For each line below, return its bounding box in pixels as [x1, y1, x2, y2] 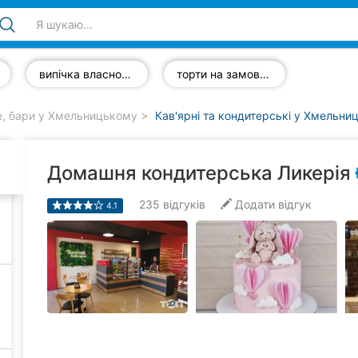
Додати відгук [231, 197, 312, 211]
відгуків [162, 197, 209, 211]
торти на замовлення [260, 67, 269, 81]
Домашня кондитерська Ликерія [47, 161, 351, 185]
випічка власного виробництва [121, 67, 131, 81]
